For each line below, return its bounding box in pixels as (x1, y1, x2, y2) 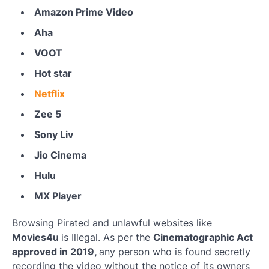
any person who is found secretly (99, 246, 250, 258)
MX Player (34, 190, 82, 202)
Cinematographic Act (153, 231, 253, 244)
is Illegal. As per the (61, 231, 153, 244)
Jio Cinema (34, 149, 86, 162)
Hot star (34, 67, 72, 80)
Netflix (34, 88, 65, 100)
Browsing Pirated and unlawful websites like (12, 217, 212, 229)
